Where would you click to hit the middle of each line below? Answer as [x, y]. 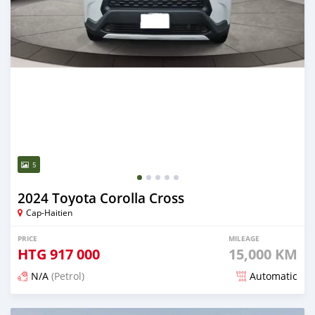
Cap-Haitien [49, 213]
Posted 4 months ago [68, 307]
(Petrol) [66, 276]
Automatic [274, 276]
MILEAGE [244, 239]
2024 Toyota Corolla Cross [101, 199]
